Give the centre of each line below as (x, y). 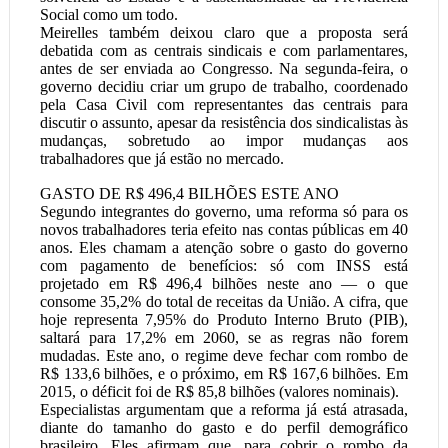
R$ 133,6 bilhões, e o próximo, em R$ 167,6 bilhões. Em (224, 373)
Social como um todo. (108, 14)
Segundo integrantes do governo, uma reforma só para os (224, 211)
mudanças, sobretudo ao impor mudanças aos (224, 140)
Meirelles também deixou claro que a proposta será (224, 32)
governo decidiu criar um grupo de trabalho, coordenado (224, 86)
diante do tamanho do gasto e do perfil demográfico (224, 427)
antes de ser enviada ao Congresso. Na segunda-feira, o (224, 68)
